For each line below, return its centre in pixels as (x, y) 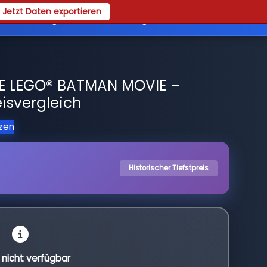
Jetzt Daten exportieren (52, 11)
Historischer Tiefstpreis (169, 168)
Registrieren (69, 19)
